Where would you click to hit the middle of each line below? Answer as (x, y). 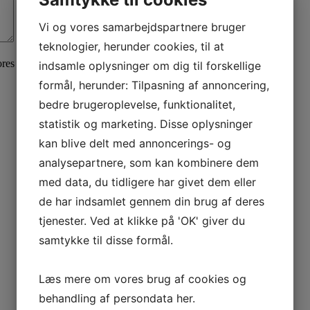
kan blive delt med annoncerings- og (135, 143)
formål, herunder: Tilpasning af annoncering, (154, 85)
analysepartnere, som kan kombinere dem (149, 163)
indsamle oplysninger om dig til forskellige (150, 66)
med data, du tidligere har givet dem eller (147, 182)
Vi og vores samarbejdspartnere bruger (142, 27)
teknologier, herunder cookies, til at (131, 46)
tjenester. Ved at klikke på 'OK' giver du (142, 221)
